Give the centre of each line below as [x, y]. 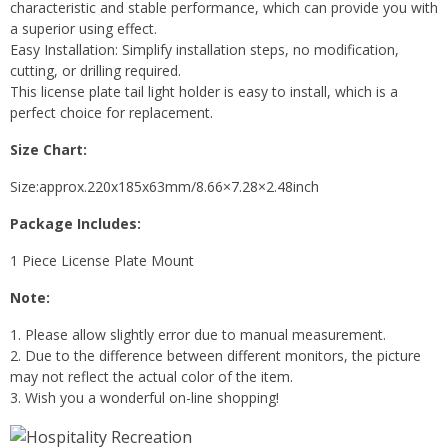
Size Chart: [48, 149]
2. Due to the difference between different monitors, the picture [215, 355]
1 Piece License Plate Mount [102, 260]
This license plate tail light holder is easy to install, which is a [204, 91]
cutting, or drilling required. [95, 70]
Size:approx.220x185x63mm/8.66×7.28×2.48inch [164, 186]
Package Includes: [75, 223]
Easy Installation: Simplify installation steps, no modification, [204, 49]
